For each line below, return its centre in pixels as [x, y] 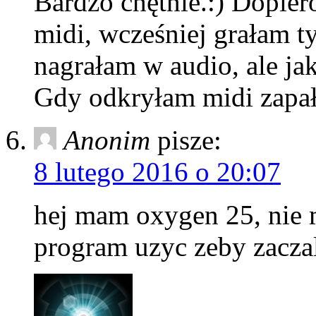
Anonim [107, 140]
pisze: [189, 140]
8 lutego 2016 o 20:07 [157, 171]
